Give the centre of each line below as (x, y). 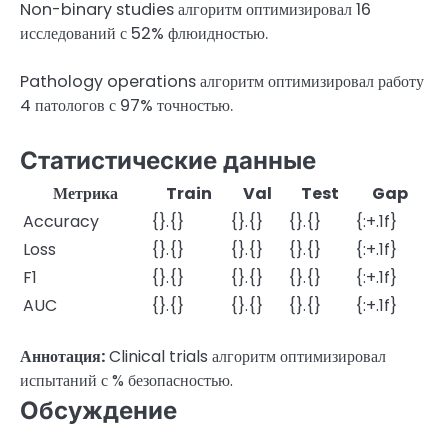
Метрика (85, 193)
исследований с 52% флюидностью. (144, 34)
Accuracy (61, 221)
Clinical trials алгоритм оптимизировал (245, 356)
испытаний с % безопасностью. (126, 380)
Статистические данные (168, 160)
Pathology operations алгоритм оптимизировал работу (222, 82)
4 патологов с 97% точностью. (126, 106)
